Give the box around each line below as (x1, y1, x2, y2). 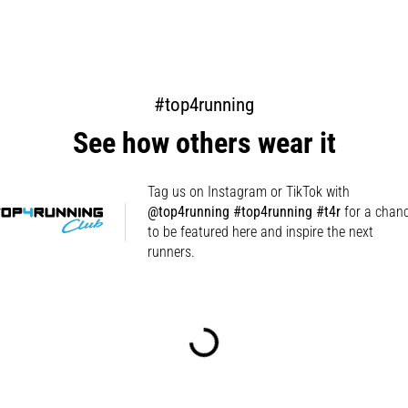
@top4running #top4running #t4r (148, 202, 342, 220)
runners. (148, 242, 196, 260)
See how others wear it (72, 125, 336, 160)
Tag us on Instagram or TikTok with (148, 182, 351, 200)
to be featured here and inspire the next (148, 222, 374, 240)
